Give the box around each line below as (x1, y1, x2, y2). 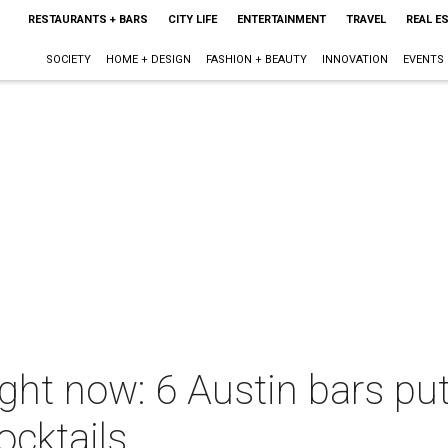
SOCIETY (45, 53, 91, 66)
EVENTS (402, 53, 444, 66)
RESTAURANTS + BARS (27, 13, 148, 26)
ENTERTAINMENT (236, 13, 326, 26)
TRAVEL (345, 13, 386, 26)
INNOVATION (321, 53, 388, 66)
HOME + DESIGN (105, 53, 191, 66)
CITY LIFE (167, 13, 217, 26)
